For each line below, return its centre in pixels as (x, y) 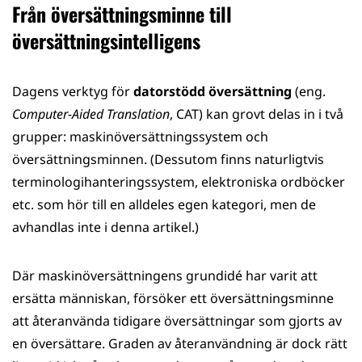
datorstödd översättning (213, 91)
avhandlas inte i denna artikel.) (105, 227)
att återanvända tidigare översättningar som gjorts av (177, 321)
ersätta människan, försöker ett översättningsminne (173, 298)
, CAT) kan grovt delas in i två (257, 114)
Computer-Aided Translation (91, 114)
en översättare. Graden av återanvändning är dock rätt (180, 343)
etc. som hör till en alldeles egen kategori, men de (164, 204)
